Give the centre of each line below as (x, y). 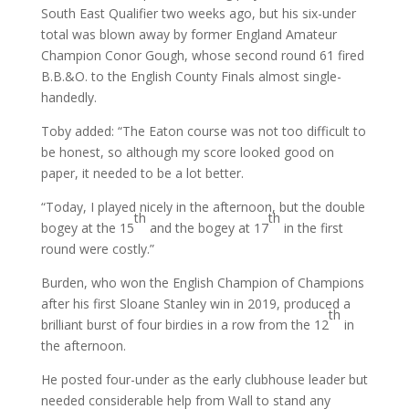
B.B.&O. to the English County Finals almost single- (191, 77)
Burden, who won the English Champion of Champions (202, 283)
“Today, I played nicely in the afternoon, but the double (203, 207)
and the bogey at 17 (209, 228)
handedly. (68, 98)
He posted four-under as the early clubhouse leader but (204, 380)
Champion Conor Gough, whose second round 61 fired (202, 56)
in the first (311, 228)
